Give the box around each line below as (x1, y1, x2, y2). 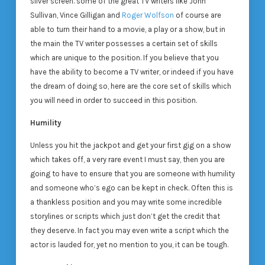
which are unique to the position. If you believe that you (30, 53, 219, 62)
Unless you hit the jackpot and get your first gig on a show (30, 141, 231, 150)
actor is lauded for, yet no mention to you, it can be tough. (30, 240, 228, 250)
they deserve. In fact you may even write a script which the (30, 226, 229, 235)
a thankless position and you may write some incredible (30, 198, 222, 207)
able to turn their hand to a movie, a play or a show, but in (30, 24, 225, 34)
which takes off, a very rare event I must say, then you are (30, 155, 225, 164)
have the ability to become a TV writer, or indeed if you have (30, 67, 234, 76)
